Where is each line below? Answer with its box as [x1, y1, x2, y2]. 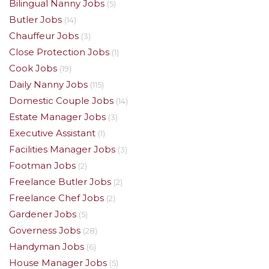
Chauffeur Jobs [9, 30, 79, 41]
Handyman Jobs [9, 241, 84, 252]
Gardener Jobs [9, 208, 76, 220]
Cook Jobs [9, 62, 57, 74]
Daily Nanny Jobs [9, 79, 88, 90]
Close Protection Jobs [9, 46, 109, 58]
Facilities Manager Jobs [9, 144, 115, 155]
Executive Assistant [9, 127, 95, 139]
